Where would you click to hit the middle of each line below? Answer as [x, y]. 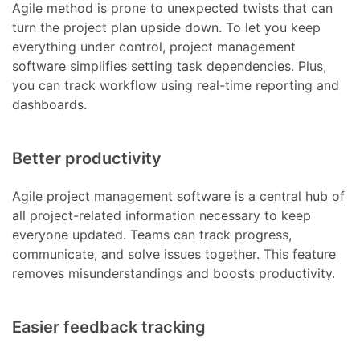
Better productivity [87, 159]
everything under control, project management [154, 47]
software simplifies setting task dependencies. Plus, [170, 66]
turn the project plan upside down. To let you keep [167, 28]
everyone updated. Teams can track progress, [152, 235]
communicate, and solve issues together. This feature [174, 254]
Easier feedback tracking [109, 327]
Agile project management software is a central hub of [179, 196]
